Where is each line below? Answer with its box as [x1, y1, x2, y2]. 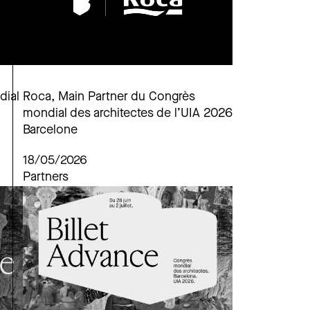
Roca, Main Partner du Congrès [23, 91, 195, 104]
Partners [23, 171, 69, 185]
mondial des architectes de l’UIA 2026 [23, 107, 232, 121]
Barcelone [23, 124, 77, 138]
